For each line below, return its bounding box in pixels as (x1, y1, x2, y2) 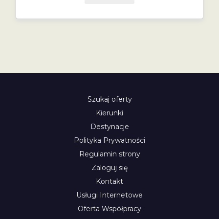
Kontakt (96, 177, 123, 186)
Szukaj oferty (87, 95, 132, 104)
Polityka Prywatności (74, 136, 145, 145)
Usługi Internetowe (76, 191, 143, 199)
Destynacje (90, 122, 129, 131)
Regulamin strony (79, 150, 140, 158)
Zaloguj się (91, 163, 128, 172)
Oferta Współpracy (78, 204, 141, 213)
